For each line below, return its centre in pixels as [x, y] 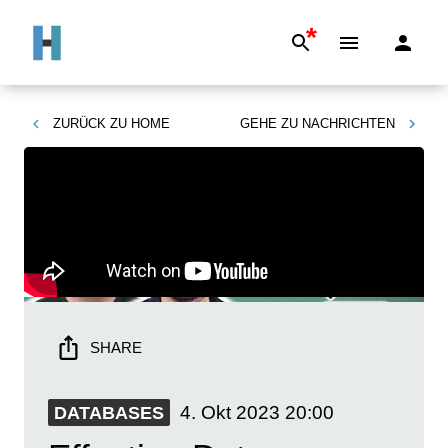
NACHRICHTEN [348, 123]
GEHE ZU [269, 123]
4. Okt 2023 [230, 412]
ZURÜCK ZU [90, 123]
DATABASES [109, 413]
